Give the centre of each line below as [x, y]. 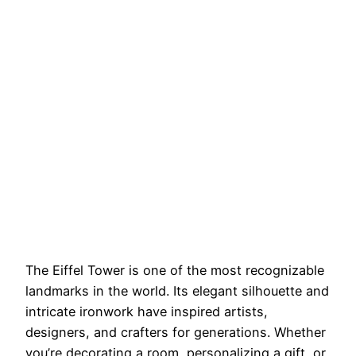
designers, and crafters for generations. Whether [176, 332]
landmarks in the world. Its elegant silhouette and [177, 290]
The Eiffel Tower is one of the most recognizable [175, 270]
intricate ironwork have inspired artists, [147, 311]
